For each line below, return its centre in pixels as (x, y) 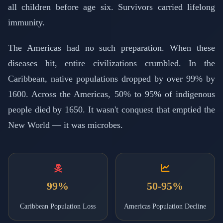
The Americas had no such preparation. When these (111, 48)
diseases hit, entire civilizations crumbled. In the (111, 63)
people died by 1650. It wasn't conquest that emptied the (111, 109)
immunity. (26, 22)
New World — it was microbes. (65, 125)
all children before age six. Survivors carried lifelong (111, 7)
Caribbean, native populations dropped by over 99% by (111, 78)
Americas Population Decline (165, 206)
